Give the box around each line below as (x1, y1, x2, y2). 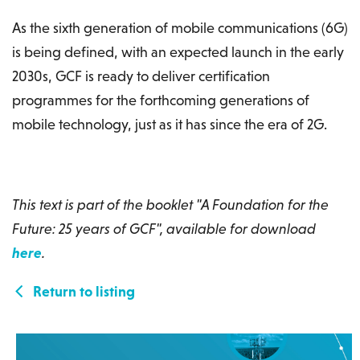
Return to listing (30, 282, 135, 300)
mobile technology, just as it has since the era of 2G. (12, 115, 327, 133)
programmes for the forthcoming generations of (12, 91, 309, 108)
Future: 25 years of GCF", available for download (12, 219, 316, 237)
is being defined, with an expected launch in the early (12, 43, 344, 60)
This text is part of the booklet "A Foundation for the (12, 195, 329, 213)
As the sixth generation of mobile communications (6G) (12, 18, 348, 36)
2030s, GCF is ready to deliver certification (12, 67, 270, 84)
